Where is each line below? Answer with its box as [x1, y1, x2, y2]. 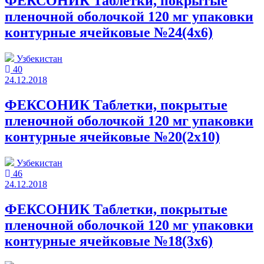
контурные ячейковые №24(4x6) [5, 25, 213, 41]
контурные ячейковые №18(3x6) [5, 233, 213, 249]
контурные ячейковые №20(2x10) [5, 128, 220, 144]
